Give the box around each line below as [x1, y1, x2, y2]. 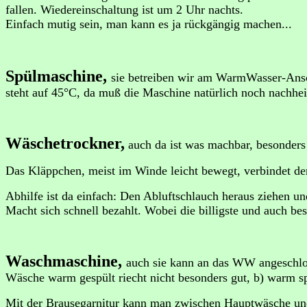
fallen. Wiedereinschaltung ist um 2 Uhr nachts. [5, 3, 247, 16]
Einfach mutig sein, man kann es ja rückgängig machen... [5, 17, 292, 31]
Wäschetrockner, [5, 134, 125, 152]
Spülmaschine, [5, 67, 111, 85]
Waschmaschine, [5, 252, 126, 270]
